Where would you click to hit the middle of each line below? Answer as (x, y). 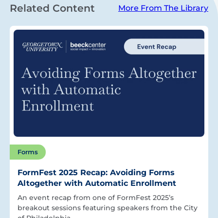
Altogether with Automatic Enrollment (97, 183)
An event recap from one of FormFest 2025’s (96, 197)
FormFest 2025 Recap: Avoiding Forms (96, 172)
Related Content (52, 8)
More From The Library (163, 8)
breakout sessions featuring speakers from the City (108, 208)
